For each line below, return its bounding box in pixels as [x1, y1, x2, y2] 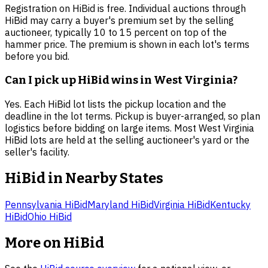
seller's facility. [5, 145, 69, 158]
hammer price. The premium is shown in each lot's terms [5, 38, 249, 51]
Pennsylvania [5, 198, 62, 211]
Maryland [87, 198, 129, 211]
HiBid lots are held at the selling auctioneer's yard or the [5, 133, 249, 146]
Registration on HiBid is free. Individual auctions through [5, 2, 246, 15]
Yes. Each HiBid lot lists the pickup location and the [5, 98, 226, 110]
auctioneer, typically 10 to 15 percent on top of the [5, 26, 227, 39]
